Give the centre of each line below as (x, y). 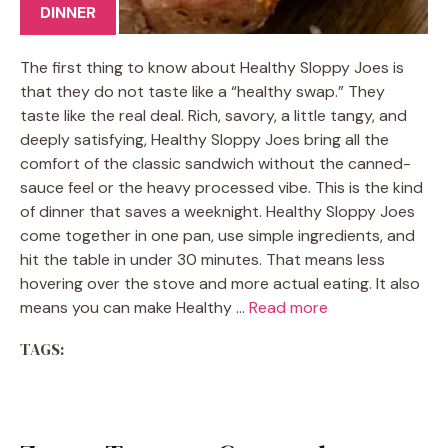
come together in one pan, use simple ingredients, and (217, 235)
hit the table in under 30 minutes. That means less (202, 259)
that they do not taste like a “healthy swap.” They (202, 91)
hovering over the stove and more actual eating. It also (220, 283)
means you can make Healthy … (134, 307)
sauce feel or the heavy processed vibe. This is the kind (221, 187)
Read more (288, 307)
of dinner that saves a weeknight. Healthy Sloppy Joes (217, 211)
